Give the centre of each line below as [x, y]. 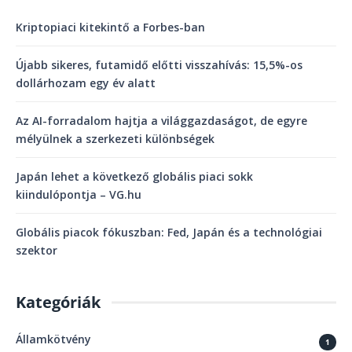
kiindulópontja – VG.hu [79, 195]
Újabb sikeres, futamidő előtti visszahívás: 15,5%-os [159, 65]
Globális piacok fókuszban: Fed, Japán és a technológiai [169, 233]
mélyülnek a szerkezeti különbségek [115, 139]
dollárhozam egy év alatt [86, 83]
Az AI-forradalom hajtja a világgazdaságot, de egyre [161, 121]
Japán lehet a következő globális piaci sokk [134, 177]
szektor [37, 251]
